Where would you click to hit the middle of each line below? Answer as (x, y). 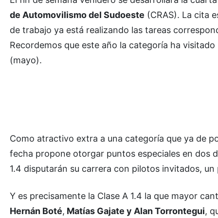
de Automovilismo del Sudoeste (77, 15)
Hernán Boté (36, 211)
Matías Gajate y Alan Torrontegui (135, 211)
